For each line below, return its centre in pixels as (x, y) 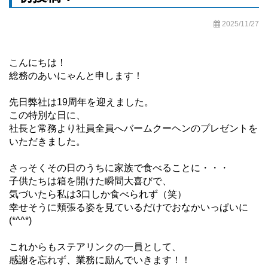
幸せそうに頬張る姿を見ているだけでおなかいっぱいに (129, 207)
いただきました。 (47, 141)
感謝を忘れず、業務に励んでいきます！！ (100, 260)
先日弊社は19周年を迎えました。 (81, 102)
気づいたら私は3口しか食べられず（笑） (98, 194)
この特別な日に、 (47, 115)
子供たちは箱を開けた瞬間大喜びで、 (90, 181)
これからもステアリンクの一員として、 (95, 246)
